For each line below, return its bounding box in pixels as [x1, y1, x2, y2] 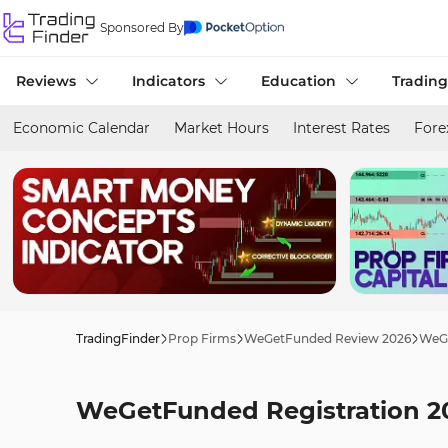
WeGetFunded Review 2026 [244, 331, 411, 346]
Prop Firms [168, 331, 236, 346]
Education [261, 72, 336, 90]
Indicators [132, 72, 205, 90]
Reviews [16, 72, 76, 90]
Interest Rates [293, 119, 390, 137]
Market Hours [174, 119, 269, 137]
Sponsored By [100, 20, 184, 35]
